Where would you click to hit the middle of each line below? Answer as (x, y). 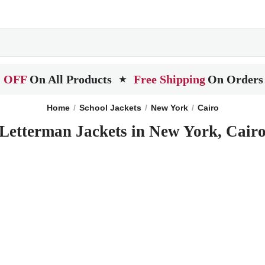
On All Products (71, 79)
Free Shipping (169, 79)
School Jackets (110, 108)
